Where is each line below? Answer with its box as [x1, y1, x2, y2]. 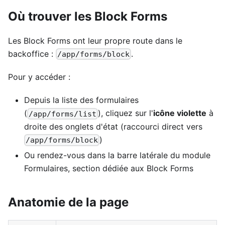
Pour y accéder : [8, 72, 70, 82]
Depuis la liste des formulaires [24, 95, 139, 105]
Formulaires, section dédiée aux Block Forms [24, 163, 193, 173]
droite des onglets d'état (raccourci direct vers [24, 121, 202, 132]
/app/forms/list [29, 109, 97, 118]
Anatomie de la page [8, 194, 129, 209]
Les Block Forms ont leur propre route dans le [8, 35, 182, 46]
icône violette [153, 108, 207, 119]
